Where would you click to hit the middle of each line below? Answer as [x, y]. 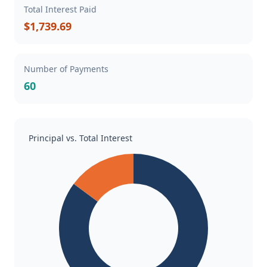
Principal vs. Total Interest [80, 138]
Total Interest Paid [60, 9]
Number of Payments [66, 69]
